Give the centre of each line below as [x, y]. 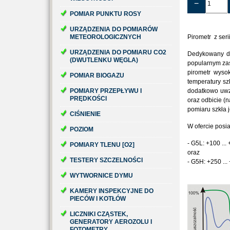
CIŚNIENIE [85, 114]
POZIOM [82, 129]
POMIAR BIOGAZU [97, 75]
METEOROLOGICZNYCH [106, 37]
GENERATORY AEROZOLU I [111, 222]
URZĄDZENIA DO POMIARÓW [114, 29]
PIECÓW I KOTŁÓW [98, 199]
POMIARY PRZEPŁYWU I [106, 91]
